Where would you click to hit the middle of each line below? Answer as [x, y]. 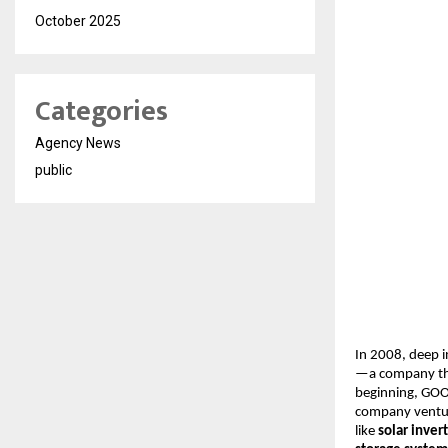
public [53, 170]
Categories [101, 111]
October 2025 [78, 21]
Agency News [78, 143]
